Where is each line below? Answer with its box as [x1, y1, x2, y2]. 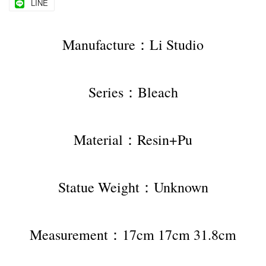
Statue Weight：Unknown [58, 178, 208, 197]
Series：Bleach [88, 83, 178, 102]
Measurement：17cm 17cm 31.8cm [30, 225, 236, 245]
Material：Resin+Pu [74, 130, 192, 150]
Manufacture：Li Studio [62, 35, 204, 55]
